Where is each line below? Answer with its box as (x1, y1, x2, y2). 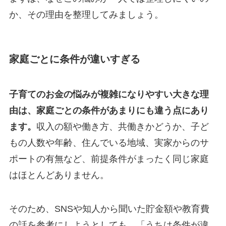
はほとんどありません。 (9, 169, 109, 180)
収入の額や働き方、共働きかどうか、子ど (36, 121, 209, 132)
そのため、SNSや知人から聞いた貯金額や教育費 (9, 204, 209, 214)
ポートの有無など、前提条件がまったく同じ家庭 (9, 153, 209, 164)
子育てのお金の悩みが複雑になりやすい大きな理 (9, 89, 209, 99)
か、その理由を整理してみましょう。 (9, 10, 163, 20)
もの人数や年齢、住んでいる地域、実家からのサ (9, 137, 209, 148)
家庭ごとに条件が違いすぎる (9, 53, 140, 65)
